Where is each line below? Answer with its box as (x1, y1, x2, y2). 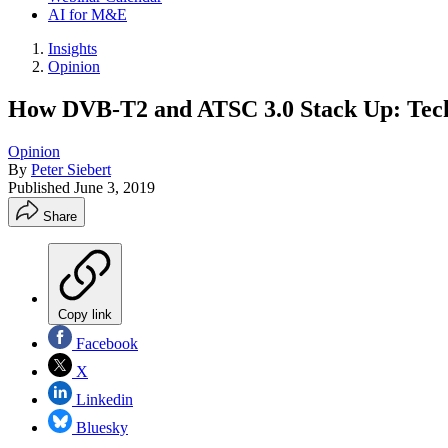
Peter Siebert (31, 160, 111, 178)
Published (8, 178, 74, 196)
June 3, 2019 (74, 178, 155, 196)
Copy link (58, 306, 112, 322)
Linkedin (72, 390, 133, 408)
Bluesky (72, 418, 128, 436)
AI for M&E (48, 6, 127, 23)
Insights (48, 40, 97, 57)
